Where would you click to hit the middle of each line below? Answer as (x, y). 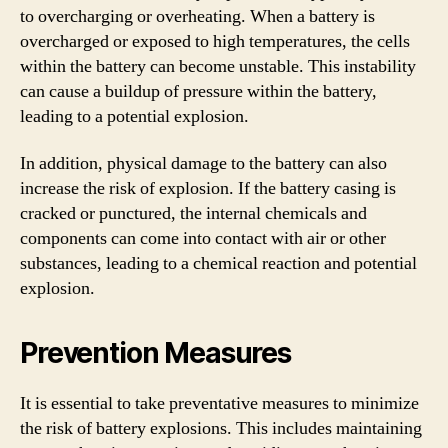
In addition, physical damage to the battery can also (203, 163)
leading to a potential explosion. (134, 116)
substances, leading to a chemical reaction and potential (218, 263)
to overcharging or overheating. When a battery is (197, 16)
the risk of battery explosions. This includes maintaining (221, 428)
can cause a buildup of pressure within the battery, (198, 91)
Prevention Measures (155, 353)
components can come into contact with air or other (203, 238)
